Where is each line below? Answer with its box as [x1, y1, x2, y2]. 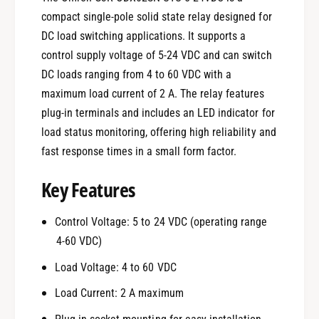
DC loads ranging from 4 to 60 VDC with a [41, 68, 232, 82]
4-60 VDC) [56, 234, 102, 249]
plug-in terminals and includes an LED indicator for [41, 106, 275, 120]
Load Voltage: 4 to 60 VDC [55, 260, 177, 274]
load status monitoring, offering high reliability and [41, 125, 276, 140]
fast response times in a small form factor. [41, 145, 237, 159]
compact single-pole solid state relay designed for [41, 10, 272, 24]
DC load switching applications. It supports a [41, 29, 246, 43]
